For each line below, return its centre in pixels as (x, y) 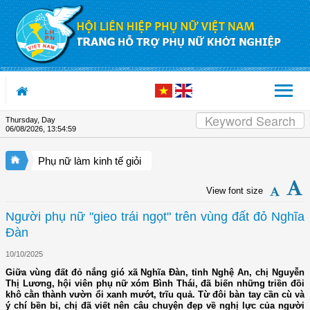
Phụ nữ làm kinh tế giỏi (90, 161)
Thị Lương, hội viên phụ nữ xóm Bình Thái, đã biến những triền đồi (155, 284)
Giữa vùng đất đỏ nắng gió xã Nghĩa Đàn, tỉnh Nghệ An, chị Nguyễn (155, 273)
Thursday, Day (30, 119)
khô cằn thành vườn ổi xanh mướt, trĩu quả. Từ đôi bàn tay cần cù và (155, 295)
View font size (235, 191)
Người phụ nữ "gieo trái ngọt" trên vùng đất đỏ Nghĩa (155, 217)
